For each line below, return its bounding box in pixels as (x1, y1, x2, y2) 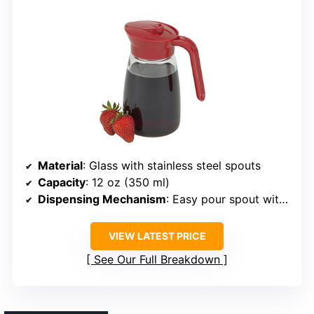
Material (38, 158, 83, 172)
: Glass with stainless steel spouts (83, 158, 261, 172)
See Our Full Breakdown (94, 252, 220, 266)
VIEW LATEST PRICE (108, 229, 206, 242)
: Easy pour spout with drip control (166, 191, 279, 206)
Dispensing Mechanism (38, 191, 166, 206)
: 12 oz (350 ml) (86, 175, 170, 189)
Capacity (38, 175, 86, 189)
